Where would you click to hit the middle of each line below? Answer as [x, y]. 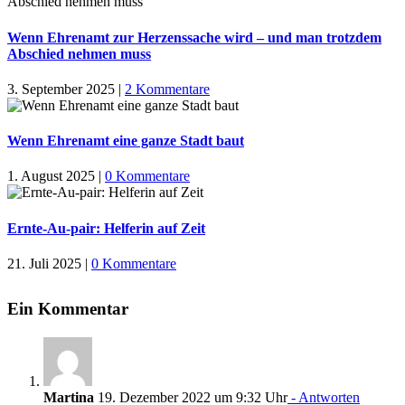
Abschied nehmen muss [79, 53]
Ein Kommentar [68, 308]
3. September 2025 [61, 89]
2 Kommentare [167, 89]
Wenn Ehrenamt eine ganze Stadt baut [126, 141]
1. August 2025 [51, 176]
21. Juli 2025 [44, 263]
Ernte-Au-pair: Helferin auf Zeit [106, 228]
